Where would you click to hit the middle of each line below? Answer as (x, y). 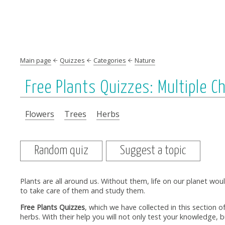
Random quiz (61, 151)
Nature (145, 60)
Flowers (40, 114)
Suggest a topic (153, 151)
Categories (110, 60)
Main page (36, 60)
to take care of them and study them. (83, 191)
